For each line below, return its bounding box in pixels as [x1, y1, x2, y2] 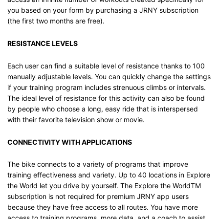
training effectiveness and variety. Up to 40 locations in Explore [7, 171, 210, 179]
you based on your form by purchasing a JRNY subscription [7, 6, 198, 15]
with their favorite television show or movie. [7, 115, 145, 124]
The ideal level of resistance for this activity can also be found [7, 93, 205, 102]
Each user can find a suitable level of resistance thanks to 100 [7, 61, 205, 70]
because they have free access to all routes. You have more [7, 203, 198, 212]
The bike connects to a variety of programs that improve [7, 160, 188, 169]
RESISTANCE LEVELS [7, 39, 78, 47]
